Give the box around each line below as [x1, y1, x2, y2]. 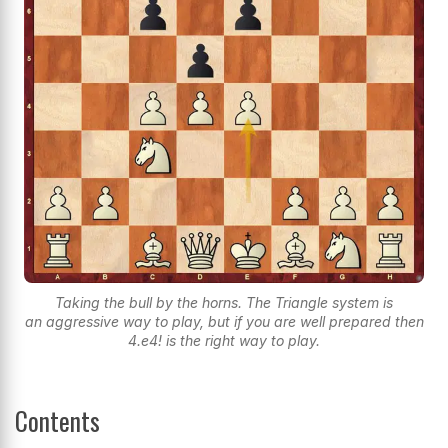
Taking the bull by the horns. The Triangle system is [55, 294, 393, 312]
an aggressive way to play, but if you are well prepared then [24, 313, 424, 331]
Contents [15, 402, 100, 440]
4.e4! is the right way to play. [128, 332, 320, 350]
